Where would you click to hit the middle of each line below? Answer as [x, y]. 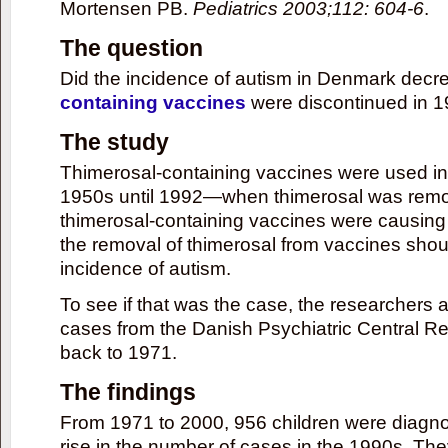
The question [131, 47]
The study [114, 141]
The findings [128, 391]
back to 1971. [118, 352]
